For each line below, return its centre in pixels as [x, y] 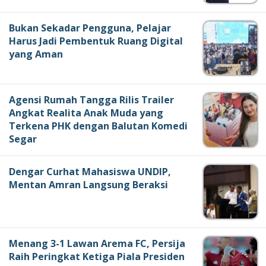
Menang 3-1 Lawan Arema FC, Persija [97, 244]
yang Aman [36, 54]
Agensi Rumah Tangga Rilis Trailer [91, 100]
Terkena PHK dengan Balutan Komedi [98, 126]
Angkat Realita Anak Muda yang [86, 113]
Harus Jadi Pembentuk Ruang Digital [96, 41]
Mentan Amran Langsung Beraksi [88, 185]
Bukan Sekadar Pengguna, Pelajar [90, 28]
